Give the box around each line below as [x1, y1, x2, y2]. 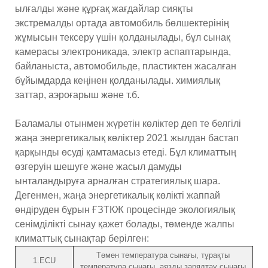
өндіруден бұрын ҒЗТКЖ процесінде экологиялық [15, 204, 235, 215]
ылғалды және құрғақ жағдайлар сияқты [15, 3, 193, 14]
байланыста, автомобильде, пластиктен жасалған [15, 60, 236, 71]
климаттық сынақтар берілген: [15, 233, 149, 243]
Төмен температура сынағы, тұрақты [96, 250, 230, 260]
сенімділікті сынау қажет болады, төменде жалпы [15, 218, 234, 229]
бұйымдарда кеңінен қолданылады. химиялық [15, 75, 220, 86]
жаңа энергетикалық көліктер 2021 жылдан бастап [15, 132, 239, 143]
